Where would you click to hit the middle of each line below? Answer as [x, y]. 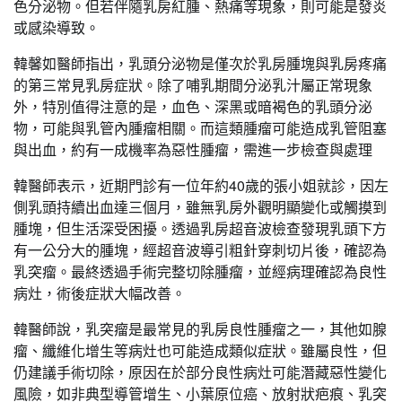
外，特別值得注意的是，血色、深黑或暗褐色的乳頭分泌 [193, 106]
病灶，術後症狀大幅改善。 [100, 293]
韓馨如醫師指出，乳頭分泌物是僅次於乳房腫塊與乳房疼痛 [200, 63]
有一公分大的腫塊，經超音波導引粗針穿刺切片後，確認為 [200, 250]
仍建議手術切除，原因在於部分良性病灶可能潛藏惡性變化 [200, 372]
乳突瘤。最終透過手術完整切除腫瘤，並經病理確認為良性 [200, 271]
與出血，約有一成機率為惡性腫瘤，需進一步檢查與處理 [193, 149]
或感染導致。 [57, 27]
